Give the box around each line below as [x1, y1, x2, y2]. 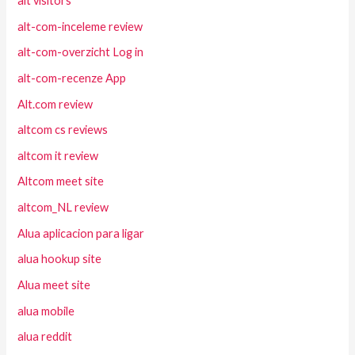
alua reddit [17, 330, 73, 344]
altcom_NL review [17, 200, 109, 215]
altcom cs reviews [17, 123, 109, 137]
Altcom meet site [17, 174, 105, 189]
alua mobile [17, 303, 75, 318]
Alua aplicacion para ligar [17, 226, 145, 240]
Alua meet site [17, 277, 91, 292]
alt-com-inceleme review [17, 19, 143, 33]
